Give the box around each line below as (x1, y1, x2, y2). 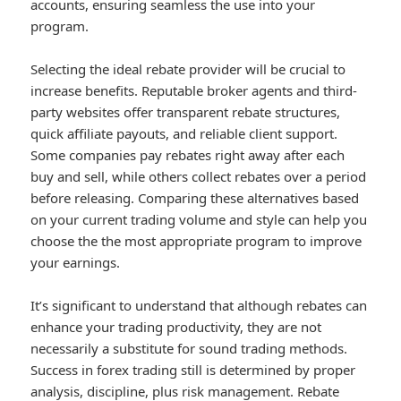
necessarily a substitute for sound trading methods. (30, 339, 348, 358)
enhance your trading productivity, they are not (30, 318, 322, 337)
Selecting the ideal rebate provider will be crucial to (30, 60, 346, 79)
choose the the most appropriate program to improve (30, 232, 363, 251)
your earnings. (30, 253, 121, 272)
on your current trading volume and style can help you (30, 210, 368, 229)
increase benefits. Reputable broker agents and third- (30, 81, 358, 100)
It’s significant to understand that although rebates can (30, 296, 368, 315)
